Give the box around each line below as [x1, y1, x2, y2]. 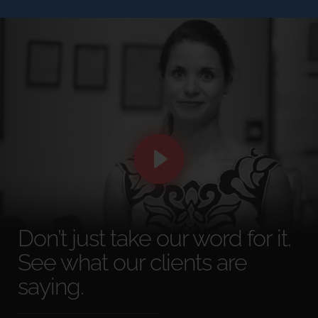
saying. [18, 273, 84, 300]
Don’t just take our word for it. [18, 224, 291, 251]
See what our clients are [18, 248, 247, 275]
